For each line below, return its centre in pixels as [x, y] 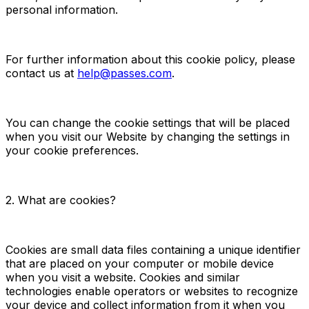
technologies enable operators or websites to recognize [152, 291]
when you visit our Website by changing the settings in [148, 136]
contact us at [40, 73]
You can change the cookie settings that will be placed [148, 122]
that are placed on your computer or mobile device [140, 263]
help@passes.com [124, 73]
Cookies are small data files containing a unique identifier [153, 249]
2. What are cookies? [61, 200]
